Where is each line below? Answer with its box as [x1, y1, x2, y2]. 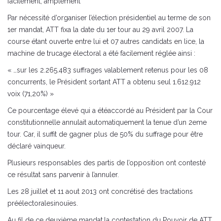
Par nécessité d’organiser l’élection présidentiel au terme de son [7, 14, 211, 22]
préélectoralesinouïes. [7, 199, 78, 208]
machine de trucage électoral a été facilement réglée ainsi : [7, 49, 195, 58]
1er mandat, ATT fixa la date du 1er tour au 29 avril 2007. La [7, 26, 193, 34]
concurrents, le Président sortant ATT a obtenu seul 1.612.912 [7, 78, 201, 86]
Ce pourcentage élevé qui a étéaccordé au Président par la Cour [7, 107, 213, 115]
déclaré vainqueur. [7, 142, 66, 150]
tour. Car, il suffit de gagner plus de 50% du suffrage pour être [7, 130, 203, 139]
